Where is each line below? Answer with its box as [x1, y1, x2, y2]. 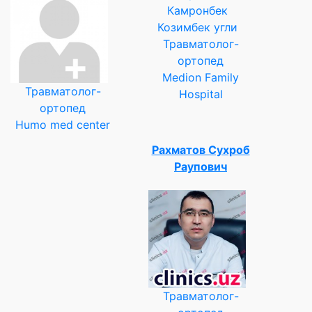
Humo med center [15, 117, 110, 132]
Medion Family [162, 70, 239, 84]
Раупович [174, 159, 227, 173]
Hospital [178, 86, 223, 101]
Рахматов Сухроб [151, 142, 250, 157]
